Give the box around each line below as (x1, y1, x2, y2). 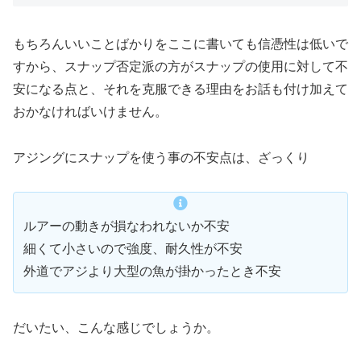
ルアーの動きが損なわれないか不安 (23, 219, 230, 234)
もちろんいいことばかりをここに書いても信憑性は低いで (13, 36, 348, 51)
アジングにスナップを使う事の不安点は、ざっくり (13, 150, 309, 164)
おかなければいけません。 (13, 104, 168, 118)
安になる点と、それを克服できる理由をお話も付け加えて (13, 81, 348, 96)
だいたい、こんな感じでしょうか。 (13, 321, 219, 335)
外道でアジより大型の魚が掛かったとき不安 (23, 264, 281, 279)
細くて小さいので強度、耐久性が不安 (23, 242, 243, 256)
